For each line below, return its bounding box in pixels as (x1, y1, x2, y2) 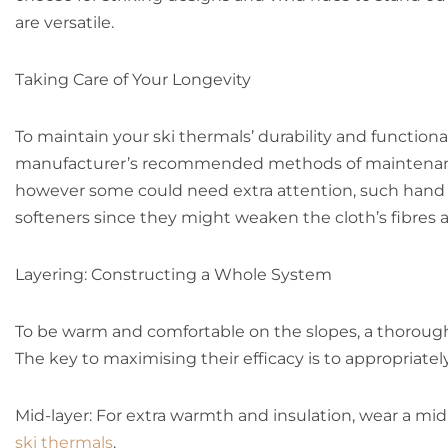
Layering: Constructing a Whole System (15, 265, 332, 284)
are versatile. (15, 13, 114, 32)
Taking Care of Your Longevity (15, 70, 251, 89)
